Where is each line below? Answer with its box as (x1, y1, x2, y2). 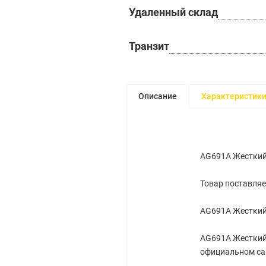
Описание (138, 91, 177, 101)
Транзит (129, 40, 169, 52)
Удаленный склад (129, 6, 218, 18)
